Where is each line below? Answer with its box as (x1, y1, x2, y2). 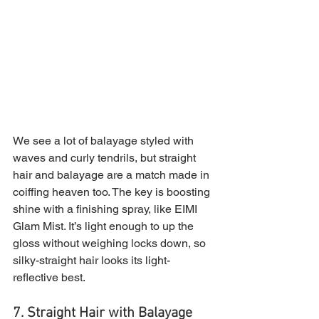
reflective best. (13, 271, 85, 285)
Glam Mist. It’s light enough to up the (13, 219, 197, 234)
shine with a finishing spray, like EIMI (13, 202, 200, 216)
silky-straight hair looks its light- (13, 253, 170, 268)
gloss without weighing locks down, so (13, 236, 209, 251)
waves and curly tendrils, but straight (13, 151, 199, 165)
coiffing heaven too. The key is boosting (13, 185, 213, 199)
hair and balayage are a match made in (13, 168, 212, 182)
